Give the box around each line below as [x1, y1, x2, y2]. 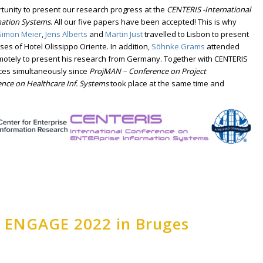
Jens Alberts [45, 29, 88, 40]
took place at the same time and [109, 78, 225, 89]
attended [205, 41, 240, 52]
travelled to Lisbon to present [143, 29, 249, 40]
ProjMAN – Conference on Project [89, 66, 207, 77]
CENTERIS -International [167, 4, 251, 15]
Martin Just [105, 29, 143, 40]
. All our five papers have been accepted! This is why [50, 16, 237, 28]
